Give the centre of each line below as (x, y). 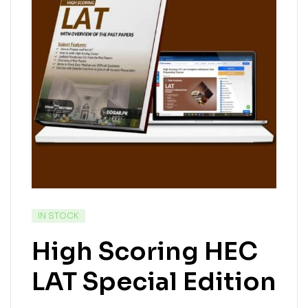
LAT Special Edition (154, 281)
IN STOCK (58, 215)
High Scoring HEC (145, 251)
